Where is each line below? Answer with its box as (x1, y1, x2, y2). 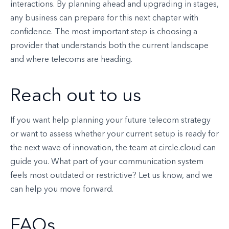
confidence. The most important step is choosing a (10, 28, 197, 37)
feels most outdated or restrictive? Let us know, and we (10, 172, 213, 180)
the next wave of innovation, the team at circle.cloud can (10, 144, 216, 153)
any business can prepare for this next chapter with (10, 14, 198, 23)
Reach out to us (10, 87, 141, 106)
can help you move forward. (10, 186, 113, 194)
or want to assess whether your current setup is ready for (10, 130, 219, 139)
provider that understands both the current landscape (10, 42, 209, 51)
